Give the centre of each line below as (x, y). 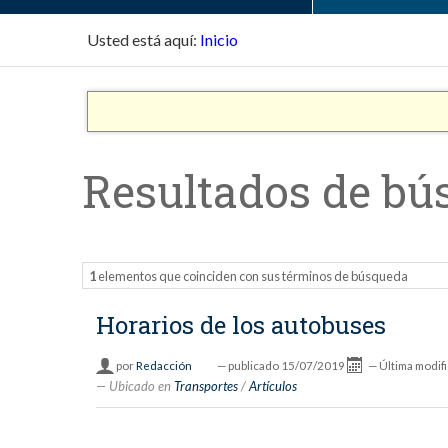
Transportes (206, 386)
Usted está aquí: (142, 39)
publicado (253, 366)
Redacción (163, 366)
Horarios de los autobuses (241, 325)
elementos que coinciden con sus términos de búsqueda (252, 275)
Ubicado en (140, 386)
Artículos (273, 386)
